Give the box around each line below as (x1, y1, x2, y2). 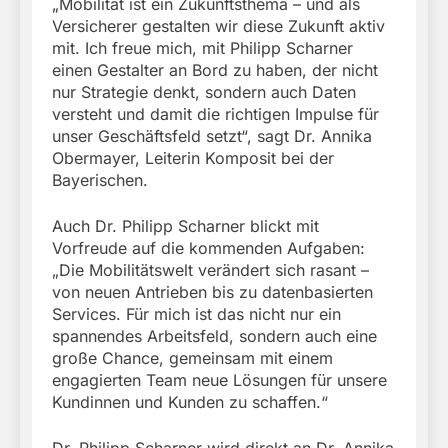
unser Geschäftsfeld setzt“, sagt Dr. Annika (52, 126, 372, 147)
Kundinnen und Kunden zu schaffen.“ (52, 392, 328, 413)
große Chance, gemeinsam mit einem (52, 348, 333, 369)
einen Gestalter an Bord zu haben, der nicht (52, 60, 378, 81)
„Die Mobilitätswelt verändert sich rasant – (52, 260, 369, 281)
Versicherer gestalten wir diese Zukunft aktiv (52, 16, 385, 37)
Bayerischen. (52, 170, 148, 191)
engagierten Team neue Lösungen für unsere (52, 370, 387, 391)
